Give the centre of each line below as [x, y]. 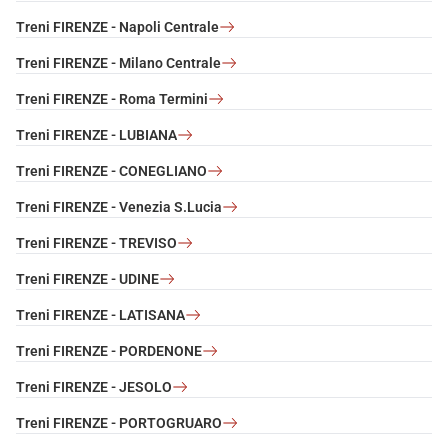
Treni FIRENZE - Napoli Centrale [117, 26]
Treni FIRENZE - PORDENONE [109, 350]
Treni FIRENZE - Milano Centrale [118, 62]
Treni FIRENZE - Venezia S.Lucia [119, 206]
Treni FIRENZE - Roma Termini [112, 98]
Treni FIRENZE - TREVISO [96, 242]
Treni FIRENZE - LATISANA [100, 314]
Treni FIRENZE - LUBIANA [96, 134]
